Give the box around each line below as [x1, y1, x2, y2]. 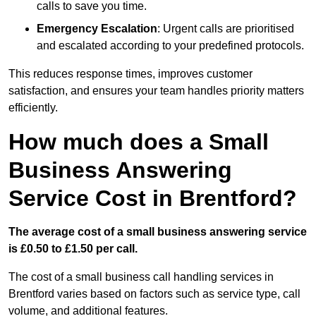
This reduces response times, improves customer [8, 68, 253, 80]
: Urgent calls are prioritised [157, 23, 294, 35]
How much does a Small [8, 129, 269, 155]
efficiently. [8, 102, 58, 114]
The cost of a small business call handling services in [8, 271, 274, 284]
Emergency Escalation [37, 23, 157, 35]
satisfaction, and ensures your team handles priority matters [8, 85, 304, 97]
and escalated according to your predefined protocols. [37, 39, 304, 52]
